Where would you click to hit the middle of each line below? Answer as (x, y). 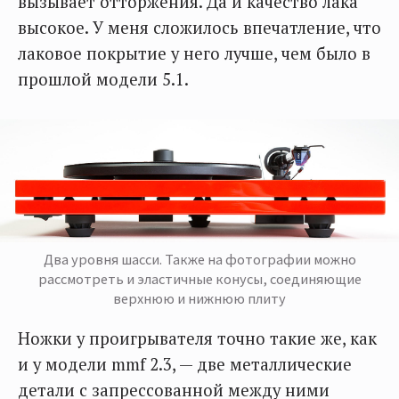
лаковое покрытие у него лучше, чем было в (194, 54)
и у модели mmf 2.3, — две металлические (185, 364)
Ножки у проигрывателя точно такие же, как (197, 338)
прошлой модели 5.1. (103, 80)
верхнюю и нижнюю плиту (199, 298)
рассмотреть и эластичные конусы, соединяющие (199, 278)
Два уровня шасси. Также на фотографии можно (199, 259)
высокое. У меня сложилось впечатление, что (199, 28)
